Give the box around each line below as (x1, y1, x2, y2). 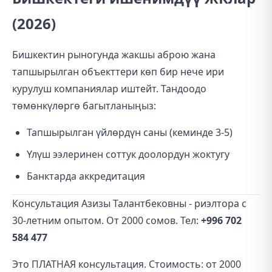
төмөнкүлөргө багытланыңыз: (12, 99, 156, 112)
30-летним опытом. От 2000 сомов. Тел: (12, 214, 201, 227)
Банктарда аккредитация (27, 169, 145, 183)
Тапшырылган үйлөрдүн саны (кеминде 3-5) (27, 126, 233, 139)
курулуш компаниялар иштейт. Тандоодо (12, 82, 206, 95)
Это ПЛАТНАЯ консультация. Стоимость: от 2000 (12, 257, 241, 271)
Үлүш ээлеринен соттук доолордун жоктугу (27, 148, 229, 161)
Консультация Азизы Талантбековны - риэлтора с (12, 197, 246, 210)
